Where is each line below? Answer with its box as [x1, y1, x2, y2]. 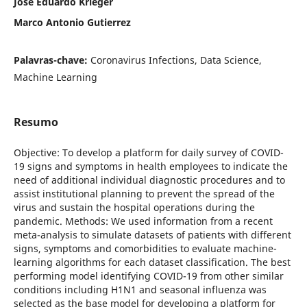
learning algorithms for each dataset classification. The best [13, 255, 291, 269]
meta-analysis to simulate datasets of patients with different [13, 228, 291, 241]
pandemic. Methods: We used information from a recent [13, 214, 273, 228]
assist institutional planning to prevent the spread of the [13, 186, 275, 200]
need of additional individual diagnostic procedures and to [13, 173, 285, 186]
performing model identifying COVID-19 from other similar [13, 269, 284, 282]
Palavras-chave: [13, 53, 90, 66]
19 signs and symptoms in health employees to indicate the [13, 159, 288, 173]
